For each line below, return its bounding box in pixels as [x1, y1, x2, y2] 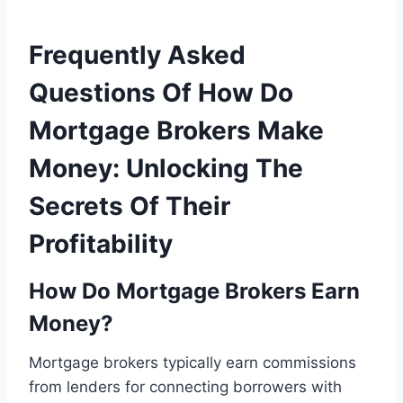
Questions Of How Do [29, 76, 293, 108]
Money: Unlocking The [29, 152, 303, 184]
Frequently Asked [29, 39, 246, 70]
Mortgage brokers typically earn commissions [29, 353, 356, 372]
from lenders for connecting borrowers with [29, 377, 342, 396]
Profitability [29, 228, 173, 259]
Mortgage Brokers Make [29, 114, 324, 146]
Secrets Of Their [29, 190, 230, 221]
